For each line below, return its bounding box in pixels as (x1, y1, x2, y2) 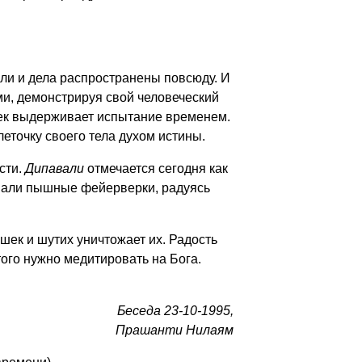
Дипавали (25, 162, 84, 175)
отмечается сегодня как (84, 162, 228, 175)
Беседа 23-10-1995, (117, 304, 234, 318)
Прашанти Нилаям (116, 323, 234, 337)
